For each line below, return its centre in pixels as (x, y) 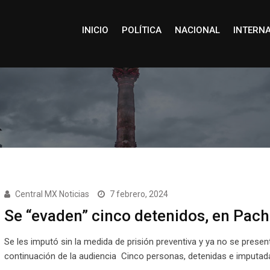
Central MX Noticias (52, 194)
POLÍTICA (141, 30)
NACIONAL (197, 30)
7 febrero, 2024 (139, 194)
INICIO (95, 30)
